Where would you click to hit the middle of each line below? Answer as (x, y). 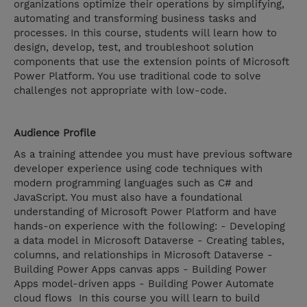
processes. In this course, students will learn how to (145, 33)
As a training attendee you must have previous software (153, 155)
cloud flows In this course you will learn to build (137, 298)
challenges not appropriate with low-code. (120, 91)
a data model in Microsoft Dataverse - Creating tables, (149, 241)
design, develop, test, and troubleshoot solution (134, 48)
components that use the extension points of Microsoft (151, 62)
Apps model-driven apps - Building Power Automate (144, 284)
